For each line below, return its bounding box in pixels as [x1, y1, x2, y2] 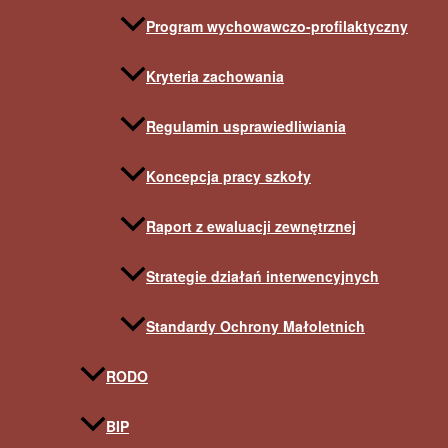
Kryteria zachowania [146, 66, 284, 87]
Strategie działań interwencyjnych [146, 266, 379, 287]
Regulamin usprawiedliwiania [146, 116, 346, 137]
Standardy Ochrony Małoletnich [146, 316, 365, 337]
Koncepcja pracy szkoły [146, 166, 311, 187]
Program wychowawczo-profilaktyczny [146, 16, 408, 37]
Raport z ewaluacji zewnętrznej [146, 216, 356, 237]
